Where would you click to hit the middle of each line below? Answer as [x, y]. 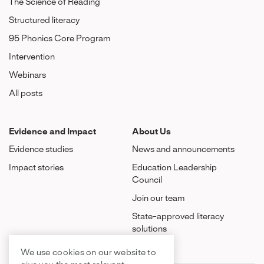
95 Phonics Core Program [60, 39]
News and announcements [183, 150]
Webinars [27, 75]
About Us [151, 132]
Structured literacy [44, 21]
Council [147, 180]
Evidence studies [41, 150]
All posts [26, 94]
